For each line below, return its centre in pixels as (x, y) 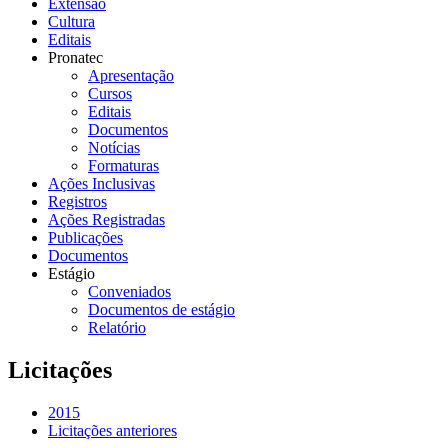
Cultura (71, 21)
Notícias (114, 147)
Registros (77, 201)
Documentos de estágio (161, 309)
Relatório (117, 327)
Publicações (85, 237)
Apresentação (131, 75)
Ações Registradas (106, 219)
